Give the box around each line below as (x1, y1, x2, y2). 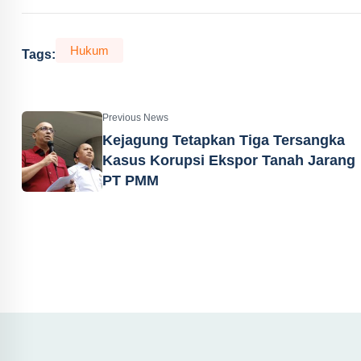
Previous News (102, 111, 168, 123)
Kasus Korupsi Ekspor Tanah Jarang (102, 151, 355, 168)
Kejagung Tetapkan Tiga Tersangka (102, 131, 345, 148)
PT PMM (102, 172, 159, 189)
